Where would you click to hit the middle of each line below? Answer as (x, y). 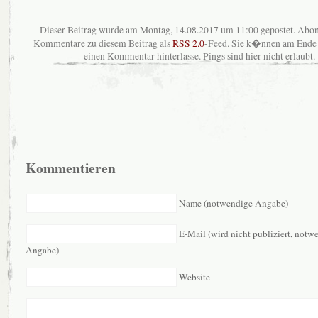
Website (195, 276)
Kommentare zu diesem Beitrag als (103, 44)
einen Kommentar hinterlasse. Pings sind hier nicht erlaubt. (200, 56)
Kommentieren (71, 168)
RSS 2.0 (188, 44)
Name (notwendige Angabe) (234, 203)
